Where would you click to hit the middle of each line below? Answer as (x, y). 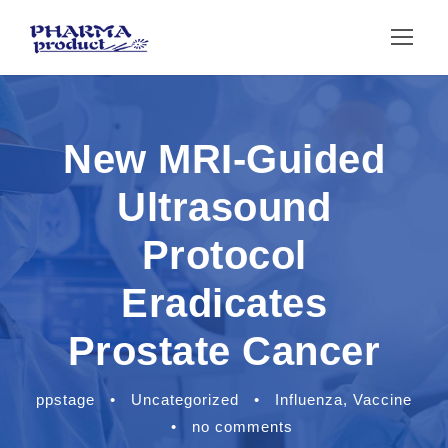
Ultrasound (224, 207)
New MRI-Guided (224, 159)
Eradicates (224, 303)
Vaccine (382, 399)
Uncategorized (185, 399)
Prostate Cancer (224, 351)
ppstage (65, 399)
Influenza (309, 399)
